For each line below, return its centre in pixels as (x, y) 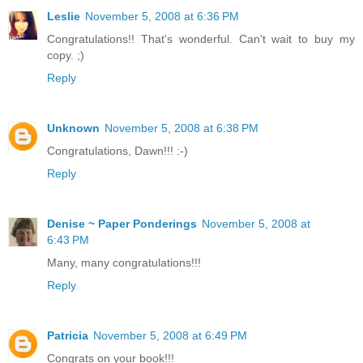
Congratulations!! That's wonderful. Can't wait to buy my (201, 38)
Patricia (68, 335)
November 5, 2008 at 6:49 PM (170, 335)
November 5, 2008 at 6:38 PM (181, 128)
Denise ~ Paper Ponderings (122, 223)
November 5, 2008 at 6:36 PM (162, 16)
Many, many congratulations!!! (124, 262)
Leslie (64, 16)
